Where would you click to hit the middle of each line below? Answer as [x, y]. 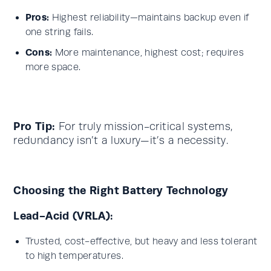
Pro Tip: [34, 126]
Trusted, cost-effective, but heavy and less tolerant [141, 241]
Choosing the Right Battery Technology [121, 190]
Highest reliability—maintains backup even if [149, 18]
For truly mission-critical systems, [144, 126]
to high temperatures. [74, 256]
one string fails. [59, 32]
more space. [53, 67]
